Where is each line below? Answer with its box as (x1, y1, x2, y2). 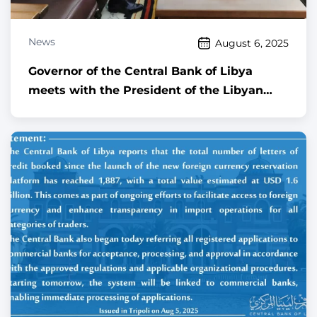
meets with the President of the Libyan (28, 83, 263, 98)
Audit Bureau (28, 103, 108, 117)
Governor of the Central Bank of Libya (28, 64, 253, 79)
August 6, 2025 (215, 36, 289, 50)
